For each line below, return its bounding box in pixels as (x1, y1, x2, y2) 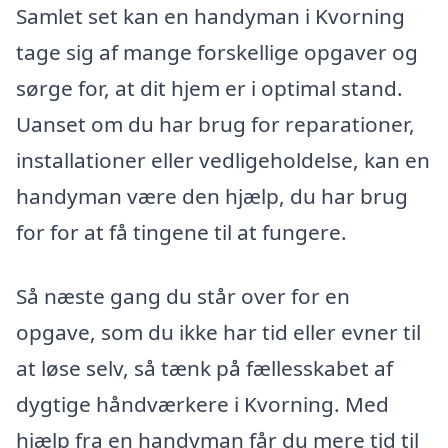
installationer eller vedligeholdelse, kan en (16, 146, 430, 175)
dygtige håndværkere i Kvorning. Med (16, 389, 389, 418)
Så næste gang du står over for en (16, 281, 350, 310)
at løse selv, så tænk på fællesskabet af (16, 353, 393, 382)
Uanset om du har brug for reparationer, (16, 110, 415, 139)
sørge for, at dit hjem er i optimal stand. (16, 74, 403, 103)
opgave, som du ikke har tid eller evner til (16, 317, 421, 346)
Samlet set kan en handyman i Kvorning (16, 2, 405, 31)
